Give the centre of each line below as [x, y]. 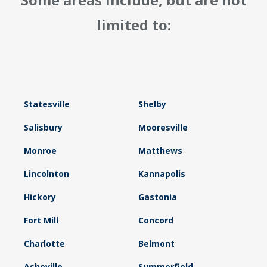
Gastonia [157, 197]
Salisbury [43, 128]
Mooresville [163, 128]
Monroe [40, 151]
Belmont [156, 244]
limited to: [133, 25]
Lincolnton [46, 174]
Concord [156, 221]
